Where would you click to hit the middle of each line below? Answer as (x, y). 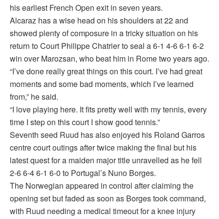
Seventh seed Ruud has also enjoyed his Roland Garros (107, 135)
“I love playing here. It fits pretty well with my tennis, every (108, 109)
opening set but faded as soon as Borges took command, (108, 198)
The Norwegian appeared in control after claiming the (102, 186)
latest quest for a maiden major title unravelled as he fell (106, 160)
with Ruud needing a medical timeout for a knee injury (103, 211)
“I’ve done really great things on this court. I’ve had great (106, 71)
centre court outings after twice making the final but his (103, 148)
